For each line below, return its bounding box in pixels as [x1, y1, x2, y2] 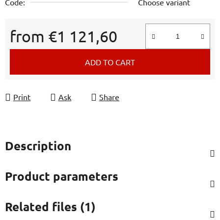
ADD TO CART [85, 56, 135, 67]
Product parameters [5, 168, 118, 184]
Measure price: [9, 46, 61, 56]
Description [5, 137, 71, 153]
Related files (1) [5, 198, 96, 214]
